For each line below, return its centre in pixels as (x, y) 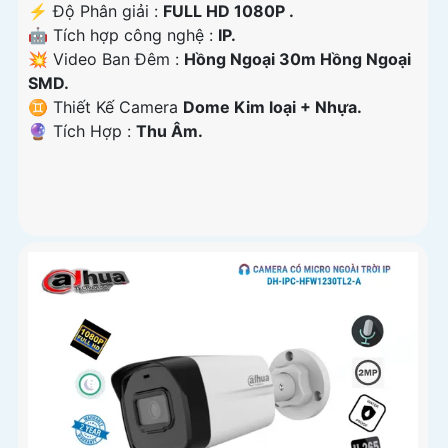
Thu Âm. (169, 131)
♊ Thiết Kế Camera (105, 107)
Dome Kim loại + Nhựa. (272, 107)
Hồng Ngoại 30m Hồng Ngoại (297, 59)
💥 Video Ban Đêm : (106, 59)
